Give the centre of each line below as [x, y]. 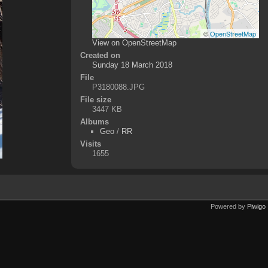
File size [95, 99]
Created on [100, 55]
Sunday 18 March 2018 [132, 65]
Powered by [229, 206]
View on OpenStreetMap [134, 42]
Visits [90, 144]
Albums [94, 121]
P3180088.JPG [118, 87]
